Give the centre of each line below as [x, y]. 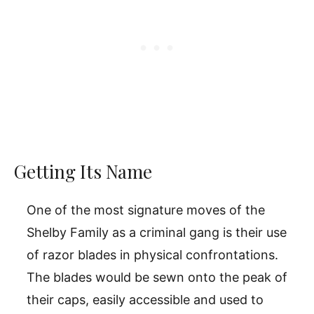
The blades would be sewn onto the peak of [157, 277]
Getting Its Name [85, 171]
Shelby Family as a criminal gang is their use [157, 232]
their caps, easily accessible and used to [145, 299]
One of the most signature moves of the [146, 210]
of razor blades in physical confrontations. [152, 254]
